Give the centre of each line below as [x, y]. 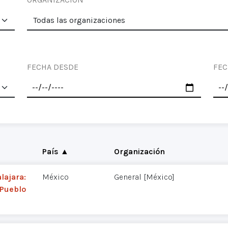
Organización [139, 151]
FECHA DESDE [53, 67]
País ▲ [55, 151]
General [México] [144, 177]
